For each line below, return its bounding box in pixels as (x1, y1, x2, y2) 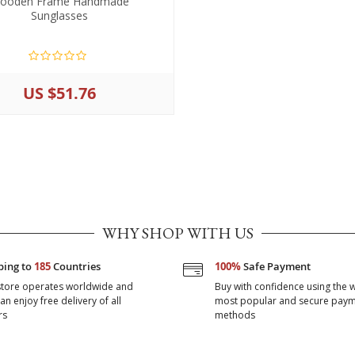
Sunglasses (30, 8, 88, 23)
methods (215, 308, 255, 322)
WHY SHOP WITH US (101, 223, 254, 243)
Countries (50, 259, 101, 273)
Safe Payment (241, 259, 311, 273)
